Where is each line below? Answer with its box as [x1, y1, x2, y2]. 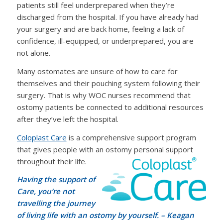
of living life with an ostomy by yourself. [16, 210, 161, 221]
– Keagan [160, 210, 194, 221]
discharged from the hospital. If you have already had [16, 12, 199, 22]
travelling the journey [16, 198, 95, 209]
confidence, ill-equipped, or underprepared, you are [16, 36, 194, 46]
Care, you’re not [16, 186, 75, 197]
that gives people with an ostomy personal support [16, 144, 193, 154]
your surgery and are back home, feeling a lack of [16, 24, 184, 34]
